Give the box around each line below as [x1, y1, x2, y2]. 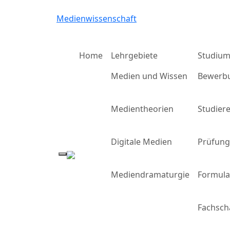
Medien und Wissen [111, 70, 187, 82]
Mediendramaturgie [111, 169, 189, 180]
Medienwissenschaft [56, 13, 137, 24]
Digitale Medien [111, 136, 172, 147]
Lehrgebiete [111, 50, 158, 61]
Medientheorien [111, 103, 174, 114]
